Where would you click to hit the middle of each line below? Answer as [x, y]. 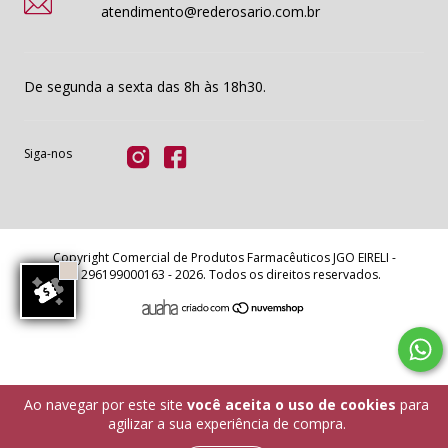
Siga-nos [48, 154]
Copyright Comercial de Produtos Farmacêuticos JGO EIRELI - [224, 257]
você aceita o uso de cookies [291, 404]
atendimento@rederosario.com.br [210, 12]
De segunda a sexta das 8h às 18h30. [145, 87]
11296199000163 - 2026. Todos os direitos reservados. [224, 274]
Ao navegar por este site [105, 404]
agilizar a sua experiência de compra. [226, 423]
